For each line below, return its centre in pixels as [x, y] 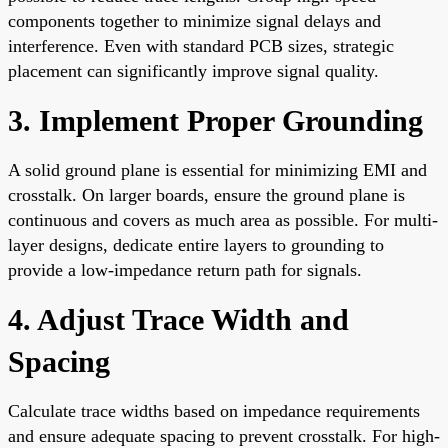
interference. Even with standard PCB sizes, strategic [201, 45]
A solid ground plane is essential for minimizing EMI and [217, 169]
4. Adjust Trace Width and [178, 319]
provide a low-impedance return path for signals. [185, 269]
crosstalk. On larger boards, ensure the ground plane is [206, 194]
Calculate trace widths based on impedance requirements [214, 410]
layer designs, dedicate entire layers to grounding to [196, 244]
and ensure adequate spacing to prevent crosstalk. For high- [224, 435]
